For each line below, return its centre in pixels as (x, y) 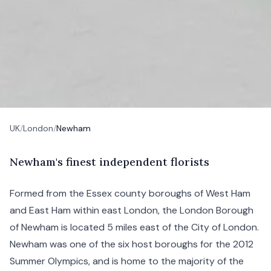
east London (130, 210)
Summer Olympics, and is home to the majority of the (127, 261)
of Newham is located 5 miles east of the (100, 227)
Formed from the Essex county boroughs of (108, 193)
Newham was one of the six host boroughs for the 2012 (132, 244)
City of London (224, 227)
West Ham (228, 193)
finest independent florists (136, 162)
